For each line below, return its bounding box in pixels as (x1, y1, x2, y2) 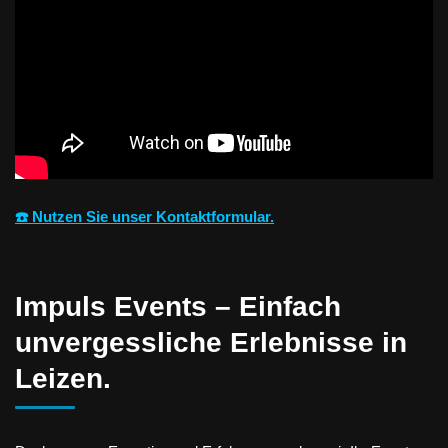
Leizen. (15, 362, 111, 394)
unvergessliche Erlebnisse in (15, 326, 407, 358)
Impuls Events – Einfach (15, 290, 341, 322)
